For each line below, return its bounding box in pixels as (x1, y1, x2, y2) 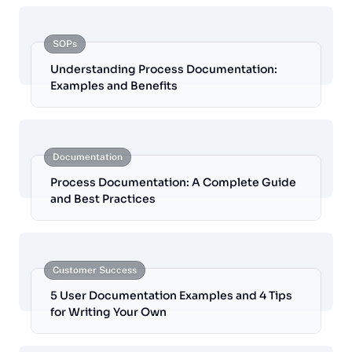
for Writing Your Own (50, 305, 167, 320)
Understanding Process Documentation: (50, 62, 277, 77)
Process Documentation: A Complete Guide (50, 175, 296, 190)
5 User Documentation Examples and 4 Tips (50, 288, 292, 303)
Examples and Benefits (50, 79, 178, 93)
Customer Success (53, 265, 137, 277)
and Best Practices (50, 192, 156, 207)
